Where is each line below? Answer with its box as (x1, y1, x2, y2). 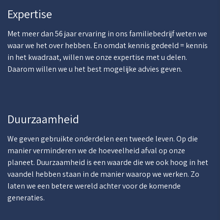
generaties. (7, 192, 45, 203)
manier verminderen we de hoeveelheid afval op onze (7, 145, 185, 156)
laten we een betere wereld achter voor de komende (7, 181, 181, 191)
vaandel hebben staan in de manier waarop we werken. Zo (7, 169, 199, 179)
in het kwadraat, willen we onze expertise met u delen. (7, 52, 187, 62)
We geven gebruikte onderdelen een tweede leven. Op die (7, 134, 198, 144)
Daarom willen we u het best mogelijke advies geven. (7, 64, 182, 74)
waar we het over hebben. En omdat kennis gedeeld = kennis (7, 40, 208, 51)
